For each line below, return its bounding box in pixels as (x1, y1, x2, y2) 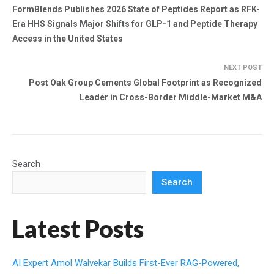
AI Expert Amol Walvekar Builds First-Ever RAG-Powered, (12, 257, 239, 269)
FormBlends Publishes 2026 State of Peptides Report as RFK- (12, 4, 260, 14)
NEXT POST (224, 63, 262, 72)
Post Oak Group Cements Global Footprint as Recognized (29, 77, 262, 87)
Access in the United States (12, 33, 123, 43)
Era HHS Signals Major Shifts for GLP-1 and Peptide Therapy (12, 18, 257, 29)
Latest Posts (12, 215, 144, 243)
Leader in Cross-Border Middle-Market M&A (80, 92, 262, 102)
